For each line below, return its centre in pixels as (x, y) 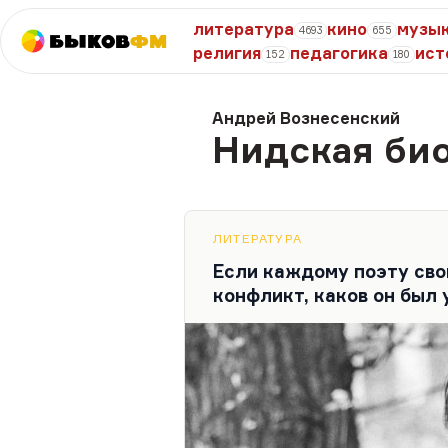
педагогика (339, 53)
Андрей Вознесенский (306, 118)
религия (227, 53)
